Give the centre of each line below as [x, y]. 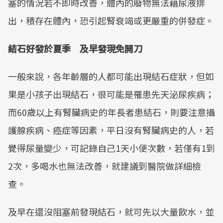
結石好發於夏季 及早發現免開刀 [75, 48]
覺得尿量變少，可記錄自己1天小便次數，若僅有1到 [111, 148]
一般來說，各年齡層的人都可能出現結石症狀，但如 [111, 76]
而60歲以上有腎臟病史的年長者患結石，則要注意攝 [111, 112]
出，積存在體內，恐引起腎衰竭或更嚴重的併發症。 [111, 20]
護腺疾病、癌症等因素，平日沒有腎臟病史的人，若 [111, 130]
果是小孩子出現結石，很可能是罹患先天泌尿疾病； [111, 94]
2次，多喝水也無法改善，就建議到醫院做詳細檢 [105, 166]
